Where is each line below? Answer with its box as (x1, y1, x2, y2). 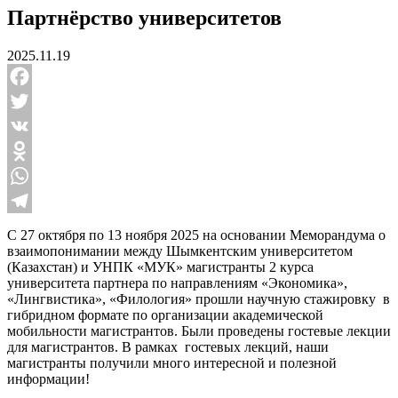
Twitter (7, 117, 47, 133)
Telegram (7, 217, 60, 233)
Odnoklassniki (7, 167, 88, 183)
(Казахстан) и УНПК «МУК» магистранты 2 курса (7, 259, 314, 275)
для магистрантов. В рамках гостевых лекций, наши (7, 338, 329, 354)
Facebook (7, 92, 62, 108)
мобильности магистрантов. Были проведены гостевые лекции (7, 322, 391, 338)
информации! (7, 370, 90, 386)
